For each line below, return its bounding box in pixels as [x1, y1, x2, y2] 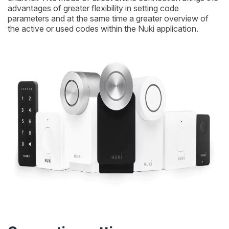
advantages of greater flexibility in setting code [8, 3, 179, 14]
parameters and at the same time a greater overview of [8, 13, 209, 24]
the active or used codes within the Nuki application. [8, 24, 198, 34]
